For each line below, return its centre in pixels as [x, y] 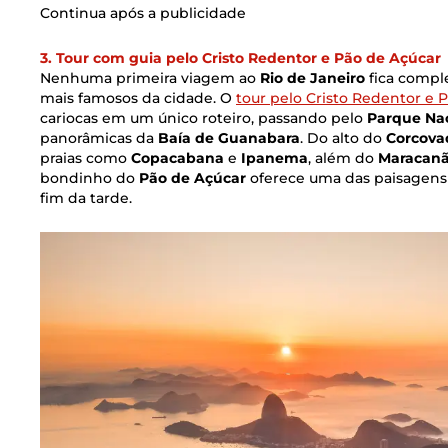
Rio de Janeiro [312, 77]
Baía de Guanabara [229, 137]
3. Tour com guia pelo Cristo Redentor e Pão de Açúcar [240, 57]
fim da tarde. [86, 197]
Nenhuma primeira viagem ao [150, 77]
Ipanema [274, 157]
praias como [85, 157]
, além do [343, 157]
